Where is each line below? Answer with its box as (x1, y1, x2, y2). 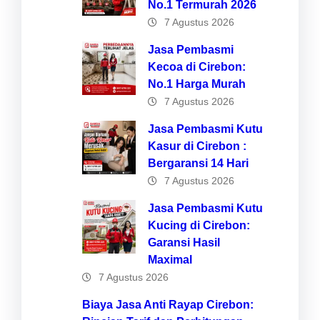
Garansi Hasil (148, 236, 220, 249)
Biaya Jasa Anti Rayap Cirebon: (82, 299, 254, 311)
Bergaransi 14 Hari (148, 157, 249, 170)
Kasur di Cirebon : (148, 140, 246, 153)
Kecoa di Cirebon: (148, 61, 246, 74)
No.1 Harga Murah (148, 78, 246, 91)
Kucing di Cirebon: (148, 219, 250, 232)
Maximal (148, 254, 192, 266)
